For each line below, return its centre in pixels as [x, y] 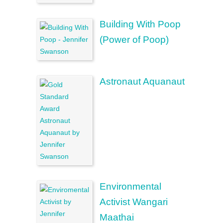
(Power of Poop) [134, 40]
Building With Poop [140, 24]
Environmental [130, 186]
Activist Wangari [134, 202]
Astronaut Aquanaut [142, 81]
